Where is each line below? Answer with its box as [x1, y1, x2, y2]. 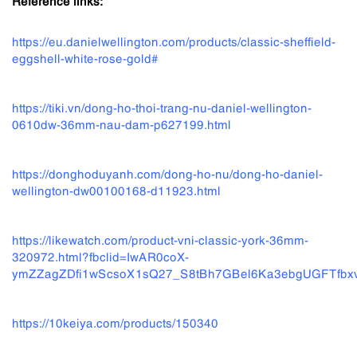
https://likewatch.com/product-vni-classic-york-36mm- [12, 231, 308, 248]
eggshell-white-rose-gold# [12, 49, 159, 66]
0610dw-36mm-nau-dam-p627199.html [12, 116, 231, 132]
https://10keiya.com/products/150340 [12, 314, 218, 331]
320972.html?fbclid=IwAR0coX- [12, 248, 189, 265]
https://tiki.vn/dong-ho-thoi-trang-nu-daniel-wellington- [12, 99, 312, 116]
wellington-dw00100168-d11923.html [12, 182, 221, 198]
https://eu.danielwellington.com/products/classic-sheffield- [12, 33, 335, 49]
